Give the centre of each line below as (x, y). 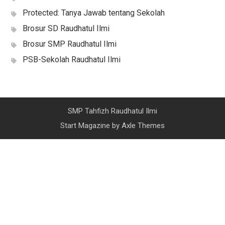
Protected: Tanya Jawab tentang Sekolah (93, 13)
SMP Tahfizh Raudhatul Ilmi (112, 111)
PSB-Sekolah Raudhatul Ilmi (71, 59)
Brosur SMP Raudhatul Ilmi (69, 44)
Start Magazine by (91, 125)
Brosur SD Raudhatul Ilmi (66, 28)
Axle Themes (143, 125)
